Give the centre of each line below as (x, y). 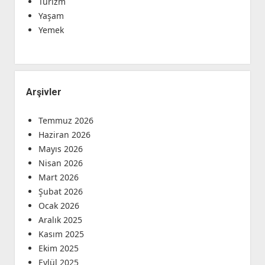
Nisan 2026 (60, 163)
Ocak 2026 (59, 206)
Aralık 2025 (60, 220)
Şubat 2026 (60, 192)
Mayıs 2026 (60, 149)
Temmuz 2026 (66, 121)
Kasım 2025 (61, 234)
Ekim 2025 (58, 248)
